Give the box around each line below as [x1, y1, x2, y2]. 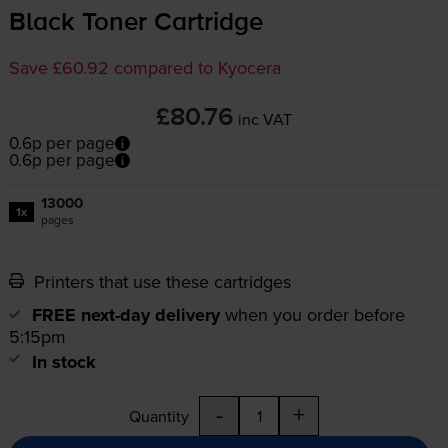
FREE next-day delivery [31, 302, 220, 329]
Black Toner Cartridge [8, 10, 263, 37]
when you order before [224, 302, 405, 328]
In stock [31, 349, 96, 376]
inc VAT [238, 108, 292, 131]
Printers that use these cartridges [28, 269, 291, 295]
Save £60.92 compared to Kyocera [8, 55, 281, 81]
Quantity [129, 405, 189, 428]
